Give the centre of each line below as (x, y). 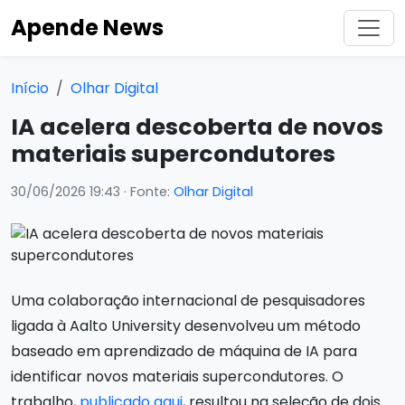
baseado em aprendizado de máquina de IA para (184, 351)
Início (30, 88)
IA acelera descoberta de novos (197, 127)
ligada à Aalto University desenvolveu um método (186, 326)
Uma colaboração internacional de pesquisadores (188, 301)
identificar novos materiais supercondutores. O (177, 377)
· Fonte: (147, 192)
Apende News (87, 28)
